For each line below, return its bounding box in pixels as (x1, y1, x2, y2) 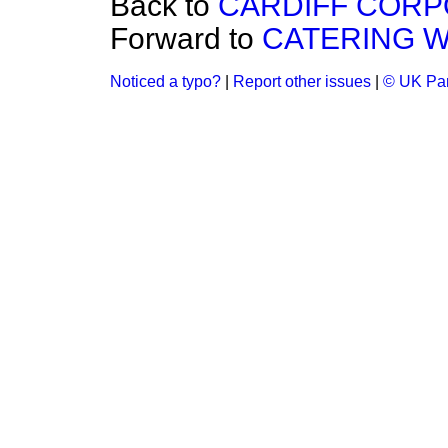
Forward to (110, 22, 262, 55)
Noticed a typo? (110, 73, 221, 90)
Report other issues (233, 73, 371, 90)
